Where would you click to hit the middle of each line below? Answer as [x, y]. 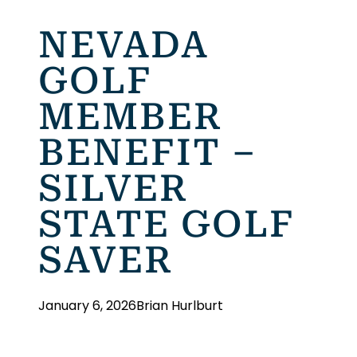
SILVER [113, 188]
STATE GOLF [167, 224]
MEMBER [130, 116]
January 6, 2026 [87, 306]
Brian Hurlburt [180, 306]
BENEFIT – [147, 152]
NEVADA [124, 45]
